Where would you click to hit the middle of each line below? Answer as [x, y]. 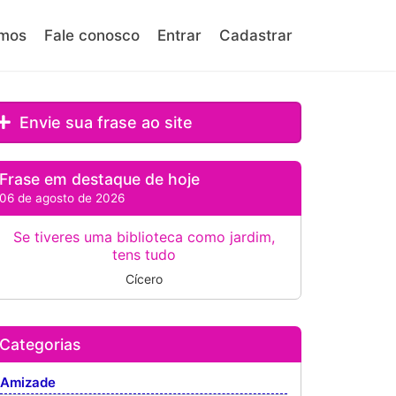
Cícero [144, 279]
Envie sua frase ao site [104, 122]
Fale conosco [92, 35]
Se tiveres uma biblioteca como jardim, [144, 237]
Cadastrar [256, 35]
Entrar [179, 35]
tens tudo [144, 255]
